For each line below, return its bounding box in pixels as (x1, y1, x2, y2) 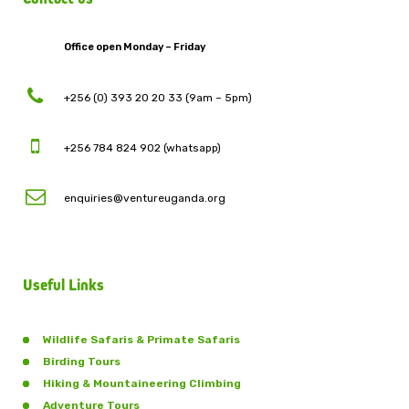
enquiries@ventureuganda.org (64, 191, 225, 204)
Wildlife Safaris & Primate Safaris (43, 332, 240, 346)
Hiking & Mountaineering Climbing (43, 376, 241, 390)
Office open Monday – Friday (64, 40, 205, 53)
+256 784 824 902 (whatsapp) (64, 141, 221, 154)
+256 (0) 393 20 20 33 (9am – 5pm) (64, 90, 252, 104)
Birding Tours (43, 354, 121, 368)
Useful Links (23, 275, 104, 295)
